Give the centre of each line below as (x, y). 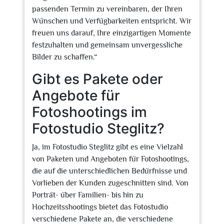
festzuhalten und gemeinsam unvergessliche (107, 45)
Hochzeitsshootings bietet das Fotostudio (100, 207)
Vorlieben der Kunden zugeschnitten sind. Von (110, 183)
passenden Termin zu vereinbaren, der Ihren (107, 9)
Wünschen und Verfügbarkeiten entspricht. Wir (112, 21)
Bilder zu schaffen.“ (65, 57)
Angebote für (76, 95)
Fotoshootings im (89, 112)
